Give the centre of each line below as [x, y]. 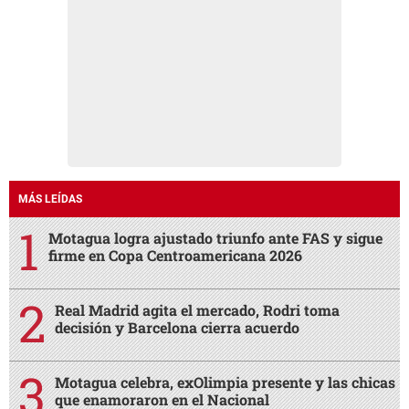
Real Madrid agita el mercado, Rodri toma [197, 310]
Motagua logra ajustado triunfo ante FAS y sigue [215, 238]
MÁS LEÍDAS [50, 199]
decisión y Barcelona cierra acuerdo [177, 328]
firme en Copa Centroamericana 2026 [175, 256]
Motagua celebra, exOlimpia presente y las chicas [225, 383]
